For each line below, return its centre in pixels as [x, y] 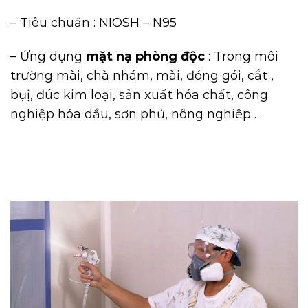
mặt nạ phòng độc [145, 56]
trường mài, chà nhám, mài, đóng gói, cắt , [142, 75]
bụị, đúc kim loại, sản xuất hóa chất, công [139, 95]
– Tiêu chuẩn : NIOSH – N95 [93, 22]
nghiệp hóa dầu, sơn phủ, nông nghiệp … [136, 114]
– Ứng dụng [48, 56]
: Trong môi [242, 56]
